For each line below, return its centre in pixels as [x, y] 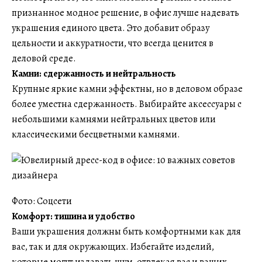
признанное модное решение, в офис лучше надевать [125, 13]
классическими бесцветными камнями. [96, 135]
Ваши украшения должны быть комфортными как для [126, 232]
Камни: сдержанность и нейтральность [94, 74]
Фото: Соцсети [42, 201]
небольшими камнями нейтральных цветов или [114, 119]
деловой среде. [44, 58]
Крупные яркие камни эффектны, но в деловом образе [127, 89]
